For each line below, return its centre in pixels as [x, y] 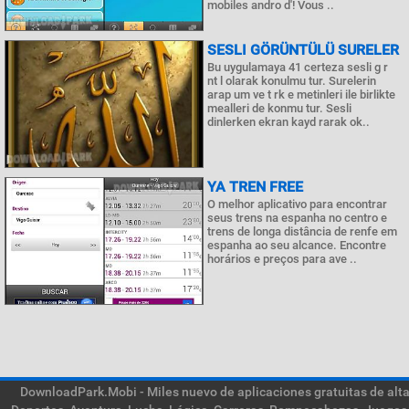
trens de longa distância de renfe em [302, 231]
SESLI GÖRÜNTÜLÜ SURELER [303, 50]
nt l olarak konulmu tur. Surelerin [292, 81]
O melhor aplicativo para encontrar [297, 204]
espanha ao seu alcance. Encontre [297, 245]
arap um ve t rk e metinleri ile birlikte [301, 94]
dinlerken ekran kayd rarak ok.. [288, 122]
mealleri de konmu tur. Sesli [279, 108]
